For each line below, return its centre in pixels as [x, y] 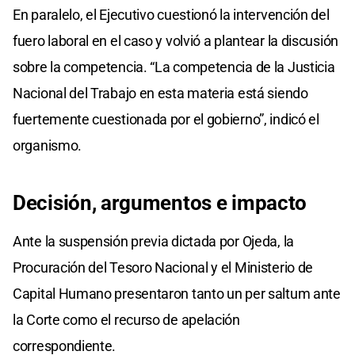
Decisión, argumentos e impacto [160, 202]
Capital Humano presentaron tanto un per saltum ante [177, 293]
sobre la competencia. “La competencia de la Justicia [174, 67]
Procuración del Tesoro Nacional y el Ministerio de [163, 267]
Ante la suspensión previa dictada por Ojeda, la [153, 241]
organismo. [47, 145]
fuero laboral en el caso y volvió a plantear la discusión [176, 40]
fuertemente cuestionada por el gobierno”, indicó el [166, 119]
